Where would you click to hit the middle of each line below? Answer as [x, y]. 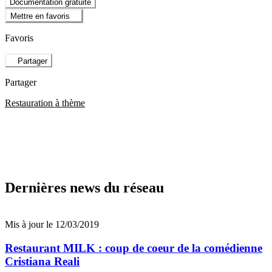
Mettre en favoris [40, 16]
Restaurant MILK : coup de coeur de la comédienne [134, 248]
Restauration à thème [45, 103]
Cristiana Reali [42, 262]
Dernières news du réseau [84, 188]
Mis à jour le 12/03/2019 [52, 225]
